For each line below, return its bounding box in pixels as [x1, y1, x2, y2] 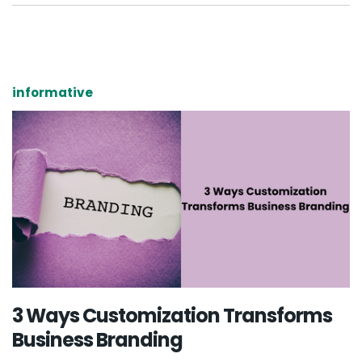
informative [12, 83, 93, 101]
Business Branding [12, 326, 183, 354]
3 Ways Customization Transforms [12, 302, 332, 330]
